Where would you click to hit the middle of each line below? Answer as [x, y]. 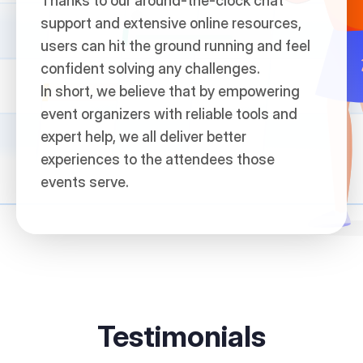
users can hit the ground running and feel [175, 46]
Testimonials [181, 337]
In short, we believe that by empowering [170, 92]
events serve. [85, 182]
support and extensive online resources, [171, 23]
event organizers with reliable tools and [169, 114]
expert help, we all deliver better [143, 137]
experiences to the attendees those [158, 160]
